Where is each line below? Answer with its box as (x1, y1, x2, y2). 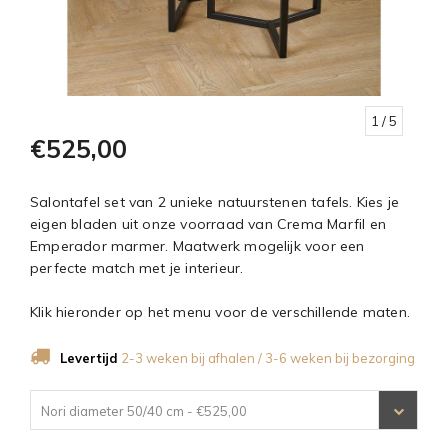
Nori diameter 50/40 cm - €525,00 (41, 402, 247, 419)
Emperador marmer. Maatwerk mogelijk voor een (30, 236, 365, 255)
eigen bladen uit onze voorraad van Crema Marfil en (30, 214, 387, 233)
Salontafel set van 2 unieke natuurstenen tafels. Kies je (30, 192, 400, 211)
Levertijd (60, 349, 118, 366)
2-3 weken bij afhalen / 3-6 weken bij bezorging (118, 349, 415, 366)
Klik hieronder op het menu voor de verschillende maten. (30, 302, 410, 321)
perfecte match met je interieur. (30, 258, 244, 277)
